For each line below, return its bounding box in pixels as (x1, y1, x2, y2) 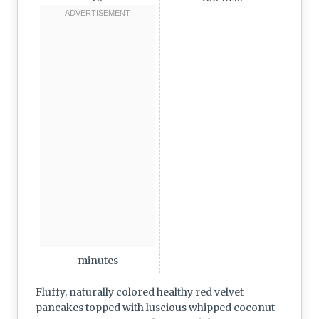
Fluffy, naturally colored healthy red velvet (36, 285, 244, 298)
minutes (77, 253, 118, 267)
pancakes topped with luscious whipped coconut (36, 300, 275, 314)
